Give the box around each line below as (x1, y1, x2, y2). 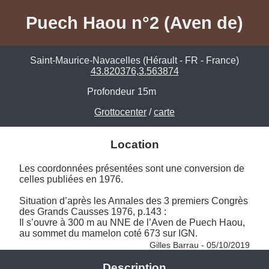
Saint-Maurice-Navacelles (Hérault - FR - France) (30, 55, 239, 66)
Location (110, 138, 159, 151)
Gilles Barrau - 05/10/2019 (150, 240, 250, 250)
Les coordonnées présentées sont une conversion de (19, 163, 244, 174)
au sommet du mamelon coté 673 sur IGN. (19, 228, 200, 238)
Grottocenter (94, 107, 147, 118)
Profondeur (87, 86, 134, 97)
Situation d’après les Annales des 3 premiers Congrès (19, 195, 248, 206)
